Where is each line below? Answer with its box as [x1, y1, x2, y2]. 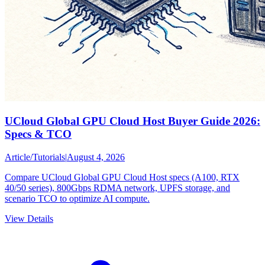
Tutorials [33, 151, 65, 162]
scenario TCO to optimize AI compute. [5, 193, 150, 203]
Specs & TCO [5, 127, 72, 140]
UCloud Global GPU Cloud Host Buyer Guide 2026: [5, 114, 260, 127]
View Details [5, 213, 53, 224]
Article [5, 151, 30, 162]
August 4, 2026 [67, 151, 125, 162]
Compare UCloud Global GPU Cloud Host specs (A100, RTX [5, 172, 240, 182]
